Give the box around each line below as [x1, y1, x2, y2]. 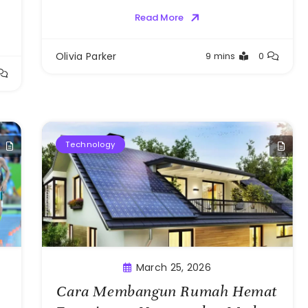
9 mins [205, 49, 236, 63]
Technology [65, 138, 115, 150]
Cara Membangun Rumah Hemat [56, 282, 278, 301]
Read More [134, 10, 184, 24]
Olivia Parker [55, 49, 117, 63]
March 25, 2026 [135, 261, 211, 275]
